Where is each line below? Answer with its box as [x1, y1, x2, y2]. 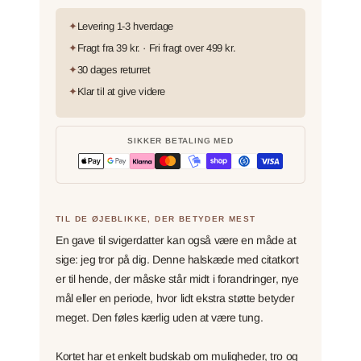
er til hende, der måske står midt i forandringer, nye [56, 272, 299, 285]
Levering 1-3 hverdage [77, 20, 173, 32]
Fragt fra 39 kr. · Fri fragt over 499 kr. [77, 42, 236, 54]
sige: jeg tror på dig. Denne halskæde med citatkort [56, 252, 299, 266]
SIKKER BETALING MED [127, 136, 234, 145]
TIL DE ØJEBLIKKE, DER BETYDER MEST [56, 214, 256, 223]
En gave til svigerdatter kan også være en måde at [56, 233, 297, 247]
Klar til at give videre [77, 85, 165, 98]
